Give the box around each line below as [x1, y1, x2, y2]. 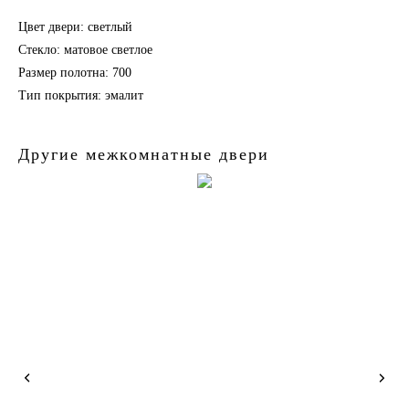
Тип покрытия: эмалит [18, 88, 143, 102]
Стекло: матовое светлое [18, 42, 152, 57]
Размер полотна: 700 [18, 65, 131, 79]
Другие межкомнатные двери [18, 144, 269, 163]
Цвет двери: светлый [18, 19, 132, 34]
